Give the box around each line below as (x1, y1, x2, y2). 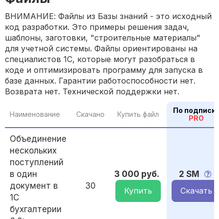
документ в (10, 181, 58, 191)
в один (10, 169, 37, 179)
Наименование (10, 110, 60, 119)
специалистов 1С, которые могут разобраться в (5, 54, 195, 65)
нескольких (10, 146, 57, 156)
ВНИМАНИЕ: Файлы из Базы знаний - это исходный (5, 11, 212, 22)
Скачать (180, 186, 212, 196)
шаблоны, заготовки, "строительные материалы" (5, 33, 200, 43)
